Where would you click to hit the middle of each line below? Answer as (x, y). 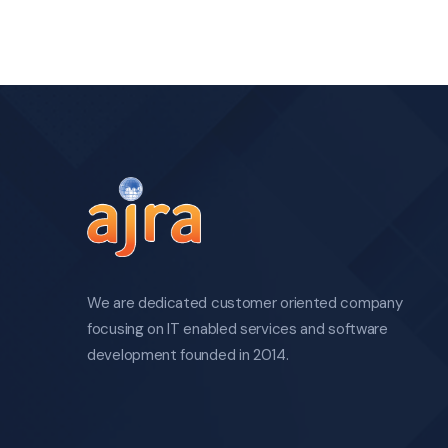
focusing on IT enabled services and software (237, 329)
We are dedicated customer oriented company (245, 303)
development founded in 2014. (188, 355)
